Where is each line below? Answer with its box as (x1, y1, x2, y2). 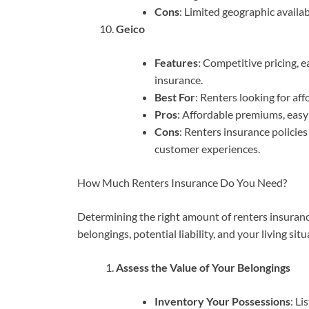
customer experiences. (154, 142, 260, 156)
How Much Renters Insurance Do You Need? (77, 176, 287, 190)
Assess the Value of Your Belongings (116, 261, 290, 275)
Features (154, 56, 198, 70)
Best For (154, 90, 195, 104)
